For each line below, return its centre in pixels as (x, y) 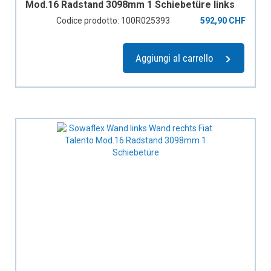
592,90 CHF (223, 21)
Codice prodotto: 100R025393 (113, 21)
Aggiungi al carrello (175, 58)
